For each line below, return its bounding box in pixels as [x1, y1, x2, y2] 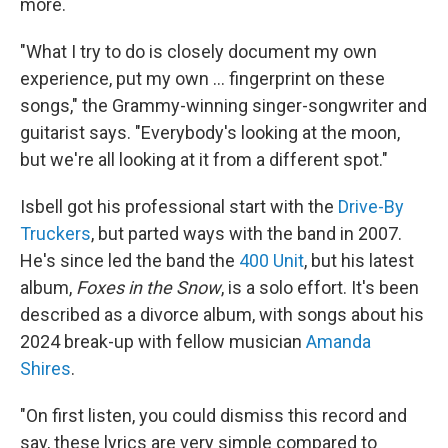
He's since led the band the [20, 250, 239, 271]
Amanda [306, 331, 371, 352]
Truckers [20, 223, 91, 244]
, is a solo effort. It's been [221, 277, 419, 298]
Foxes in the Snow [72, 277, 221, 298]
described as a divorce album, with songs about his [20, 304, 424, 325]
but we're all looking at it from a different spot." [20, 149, 388, 170]
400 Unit [239, 250, 304, 271]
